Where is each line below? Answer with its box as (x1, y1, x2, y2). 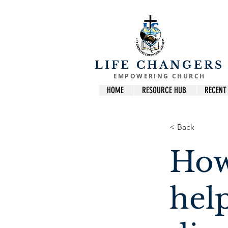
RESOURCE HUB (142, 85, 186, 96)
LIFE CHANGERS (94, 59, 224, 72)
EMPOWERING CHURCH (113, 72, 206, 81)
